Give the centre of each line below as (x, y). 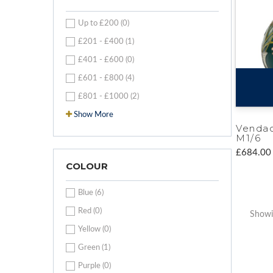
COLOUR (87, 166)
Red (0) (90, 211)
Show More (94, 115)
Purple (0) (94, 266)
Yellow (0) (94, 229)
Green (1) (94, 247)
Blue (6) (91, 193)
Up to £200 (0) (104, 23)
